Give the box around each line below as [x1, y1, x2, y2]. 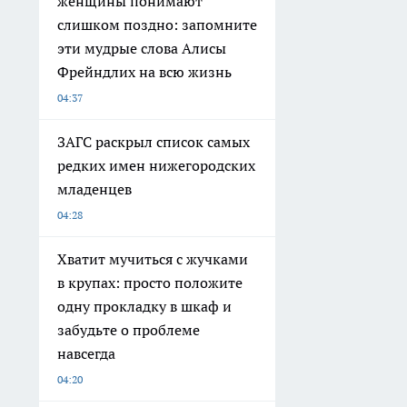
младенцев [57, 180, 132, 198]
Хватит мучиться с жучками [57, 250, 248, 268]
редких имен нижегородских [57, 156, 255, 174]
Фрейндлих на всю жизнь [57, 63, 232, 81]
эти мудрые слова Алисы [57, 39, 226, 57]
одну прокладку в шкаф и [57, 297, 232, 315]
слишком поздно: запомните [57, 15, 257, 34]
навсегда [57, 344, 115, 362]
